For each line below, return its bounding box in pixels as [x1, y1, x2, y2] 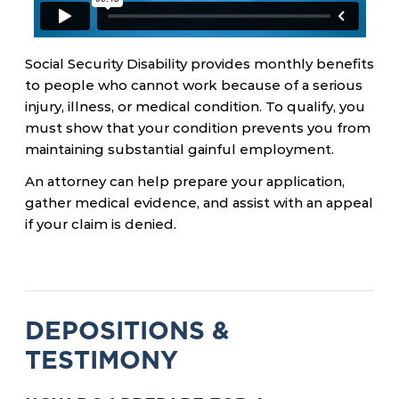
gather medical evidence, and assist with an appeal [25, 194, 373, 211]
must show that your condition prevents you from [25, 119, 370, 136]
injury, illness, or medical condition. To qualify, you [25, 98, 365, 115]
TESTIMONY [25, 345, 178, 375]
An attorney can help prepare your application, [25, 173, 345, 190]
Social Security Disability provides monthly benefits [25, 55, 374, 72]
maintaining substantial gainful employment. [25, 141, 334, 158]
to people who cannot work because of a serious [25, 77, 362, 94]
